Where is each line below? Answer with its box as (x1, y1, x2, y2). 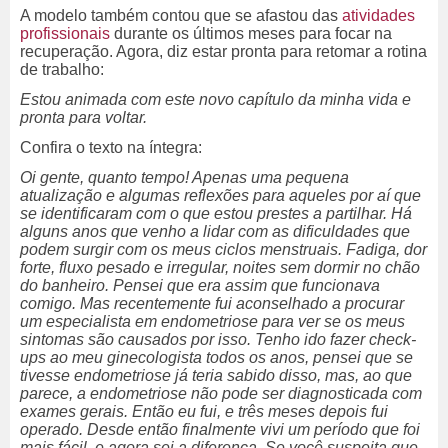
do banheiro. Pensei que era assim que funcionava (20, 277, 380, 295)
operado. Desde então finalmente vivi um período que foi (20, 421, 420, 439)
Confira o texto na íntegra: (20, 139, 202, 157)
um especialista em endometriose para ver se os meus (20, 313, 405, 331)
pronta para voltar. (20, 109, 147, 127)
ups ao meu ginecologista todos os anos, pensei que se (20, 349, 413, 367)
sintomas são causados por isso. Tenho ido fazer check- (20, 331, 416, 349)
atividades (338, 7, 415, 25)
